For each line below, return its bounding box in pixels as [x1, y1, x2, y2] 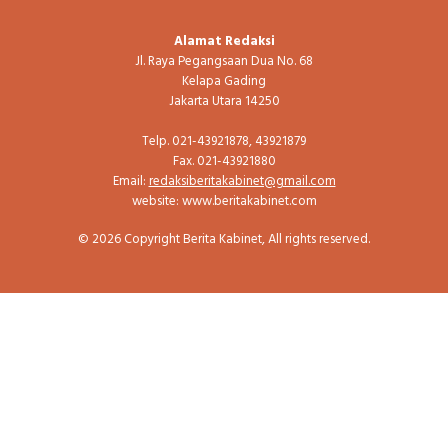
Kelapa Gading [182, 71, 266, 93]
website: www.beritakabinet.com [131, 191, 317, 213]
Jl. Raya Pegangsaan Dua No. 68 [135, 51, 313, 73]
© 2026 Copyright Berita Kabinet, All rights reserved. [78, 228, 370, 250]
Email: [112, 171, 149, 193]
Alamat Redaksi [173, 31, 275, 53]
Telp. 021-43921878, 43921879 [142, 131, 306, 153]
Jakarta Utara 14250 [168, 91, 280, 113]
